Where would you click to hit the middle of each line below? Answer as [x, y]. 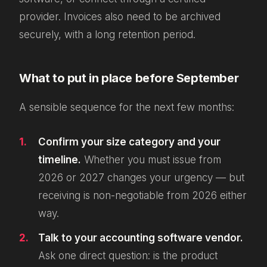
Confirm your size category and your [129, 142]
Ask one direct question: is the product [128, 256]
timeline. [60, 159]
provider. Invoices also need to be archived [120, 16]
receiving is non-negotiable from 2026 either [142, 195]
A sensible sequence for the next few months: [127, 107]
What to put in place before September [129, 78]
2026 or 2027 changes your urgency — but [141, 177]
